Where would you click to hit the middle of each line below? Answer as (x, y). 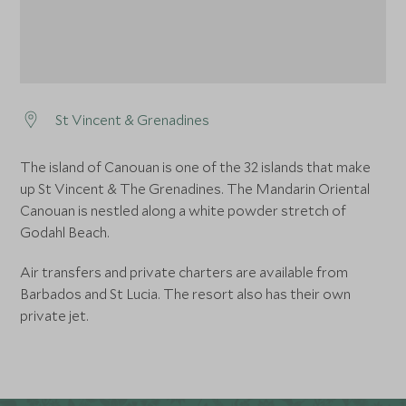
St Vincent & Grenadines (133, 120)
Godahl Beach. (65, 232)
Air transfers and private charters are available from (184, 272)
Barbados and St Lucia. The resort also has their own (186, 294)
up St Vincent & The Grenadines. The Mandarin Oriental (195, 189)
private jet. (55, 316)
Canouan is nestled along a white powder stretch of (184, 211)
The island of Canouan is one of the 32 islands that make (196, 167)
